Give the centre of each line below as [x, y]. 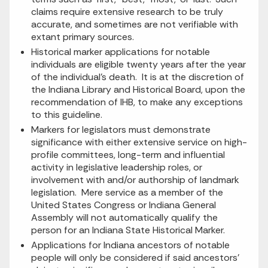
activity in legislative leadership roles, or [117, 167]
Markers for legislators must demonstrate [121, 130]
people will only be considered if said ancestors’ [135, 258]
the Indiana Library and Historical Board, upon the [138, 90]
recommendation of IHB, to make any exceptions [137, 102]
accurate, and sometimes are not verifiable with [135, 25]
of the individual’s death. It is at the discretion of [138, 77]
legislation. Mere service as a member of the [127, 193]
